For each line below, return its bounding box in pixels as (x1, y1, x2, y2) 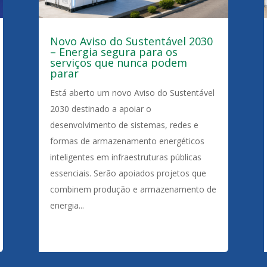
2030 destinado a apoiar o (49, 103, 151, 115)
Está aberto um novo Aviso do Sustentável (49, 87, 215, 99)
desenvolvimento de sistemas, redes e (49, 119, 198, 131)
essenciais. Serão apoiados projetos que (49, 167, 206, 179)
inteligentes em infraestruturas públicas (49, 151, 201, 163)
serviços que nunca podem (49, 55, 187, 70)
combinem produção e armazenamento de (49, 184, 216, 195)
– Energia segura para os (49, 45, 178, 60)
